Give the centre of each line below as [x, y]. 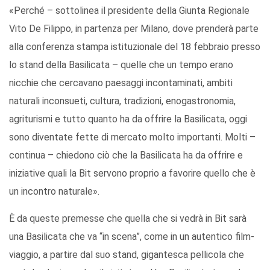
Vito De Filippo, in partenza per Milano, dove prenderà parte [134, 29]
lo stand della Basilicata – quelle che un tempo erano [121, 65]
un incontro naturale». [54, 192]
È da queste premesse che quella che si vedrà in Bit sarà [128, 219]
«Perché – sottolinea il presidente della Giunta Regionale [129, 11]
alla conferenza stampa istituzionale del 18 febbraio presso [135, 47]
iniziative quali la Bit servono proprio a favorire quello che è [132, 174]
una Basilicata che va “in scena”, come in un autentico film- [132, 237]
